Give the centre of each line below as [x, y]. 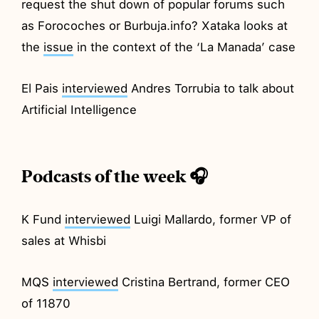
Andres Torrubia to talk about [211, 88]
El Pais [42, 88]
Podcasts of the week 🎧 [115, 176]
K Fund [43, 219]
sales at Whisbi [64, 240]
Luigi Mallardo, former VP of [211, 219]
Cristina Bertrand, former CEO [204, 282]
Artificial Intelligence [79, 109]
